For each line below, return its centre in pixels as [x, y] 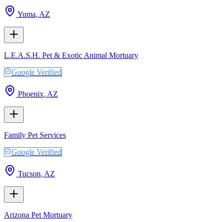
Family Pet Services [35, 135]
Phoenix [31, 94]
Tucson [29, 173]
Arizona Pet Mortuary [38, 215]
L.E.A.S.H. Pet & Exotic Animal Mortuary [71, 55]
